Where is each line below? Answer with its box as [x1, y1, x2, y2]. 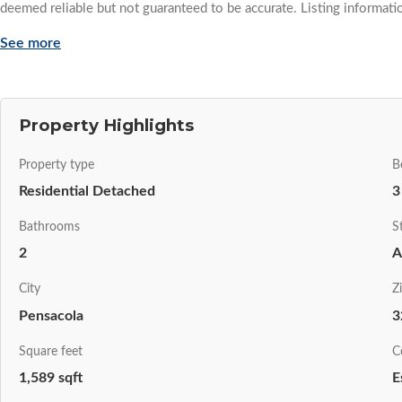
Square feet [19, 345, 83, 358]
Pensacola [19, 308, 83, 323]
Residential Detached [19, 184, 155, 199]
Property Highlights [19, 115, 194, 136]
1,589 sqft [19, 370, 83, 385]
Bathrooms [19, 221, 80, 234]
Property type [19, 159, 94, 172]
